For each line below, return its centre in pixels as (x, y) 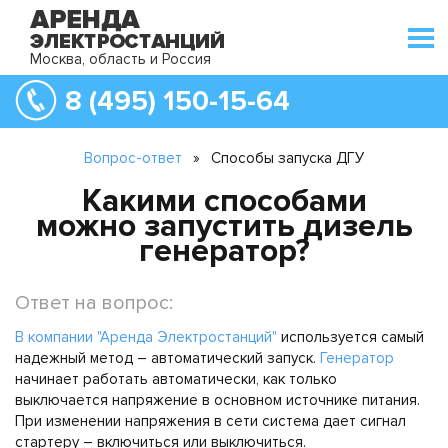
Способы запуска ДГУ (285, 158)
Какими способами (224, 201)
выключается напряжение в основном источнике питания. (217, 400)
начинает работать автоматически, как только (176, 379)
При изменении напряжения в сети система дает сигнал (210, 421)
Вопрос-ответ (133, 158)
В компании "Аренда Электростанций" (146, 337)
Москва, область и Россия (120, 59)
